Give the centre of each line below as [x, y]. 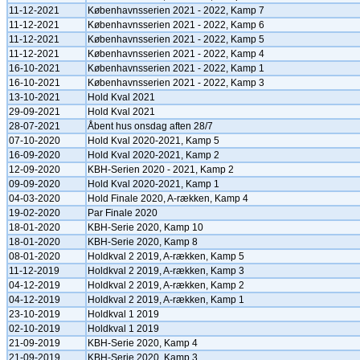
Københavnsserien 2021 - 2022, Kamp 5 [176, 39]
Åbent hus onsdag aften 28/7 [150, 126]
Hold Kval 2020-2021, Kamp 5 [153, 141]
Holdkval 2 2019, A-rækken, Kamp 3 [166, 271]
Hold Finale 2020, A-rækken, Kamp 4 [168, 198]
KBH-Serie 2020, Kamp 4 [143, 343]
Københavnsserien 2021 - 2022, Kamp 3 [176, 83]
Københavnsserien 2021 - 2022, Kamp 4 [176, 54]
